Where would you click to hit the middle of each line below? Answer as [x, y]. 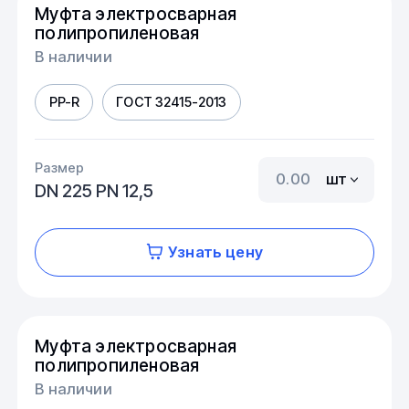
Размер [60, 167]
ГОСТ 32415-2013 [172, 102]
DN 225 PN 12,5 [94, 191]
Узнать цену [215, 252]
